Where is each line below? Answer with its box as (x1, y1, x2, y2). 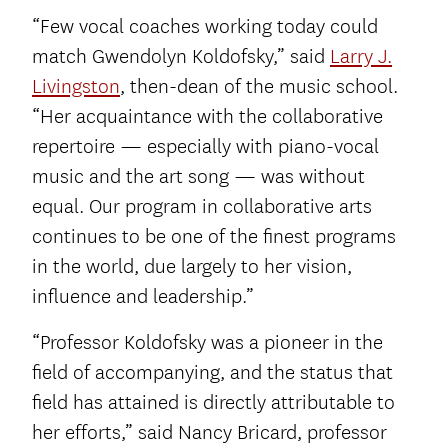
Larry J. (330, 44, 392, 70)
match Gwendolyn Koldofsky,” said (32, 44, 330, 70)
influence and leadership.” (32, 284, 259, 310)
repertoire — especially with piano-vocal (32, 134, 379, 160)
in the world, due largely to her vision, (32, 254, 352, 280)
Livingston (32, 74, 120, 100)
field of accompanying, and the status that (32, 360, 393, 386)
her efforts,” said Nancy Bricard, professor (32, 420, 387, 446)
